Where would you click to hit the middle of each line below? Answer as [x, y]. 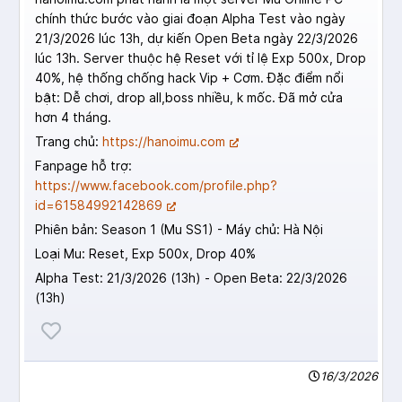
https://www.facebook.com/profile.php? [156, 186]
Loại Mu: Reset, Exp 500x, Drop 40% [145, 254]
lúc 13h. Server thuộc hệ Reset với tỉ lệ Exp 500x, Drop [201, 58]
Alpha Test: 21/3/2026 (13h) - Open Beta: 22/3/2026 [191, 278]
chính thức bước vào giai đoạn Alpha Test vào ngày [190, 19]
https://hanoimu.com [164, 142]
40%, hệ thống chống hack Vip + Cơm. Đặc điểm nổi [189, 78]
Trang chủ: [69, 142]
